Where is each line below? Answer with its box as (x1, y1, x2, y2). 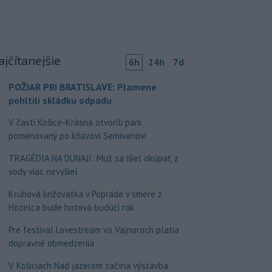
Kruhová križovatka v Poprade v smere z (8, 188, 162, 200)
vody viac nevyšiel (8, 166, 78, 177)
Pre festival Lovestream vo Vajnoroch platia (8, 224, 179, 236)
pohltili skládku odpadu (8, 94, 112, 106)
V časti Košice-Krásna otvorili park (8, 117, 142, 128)
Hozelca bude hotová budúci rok (8, 202, 134, 213)
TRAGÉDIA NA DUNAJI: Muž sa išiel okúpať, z (8, 152, 178, 164)
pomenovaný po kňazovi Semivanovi (8, 130, 146, 141)
